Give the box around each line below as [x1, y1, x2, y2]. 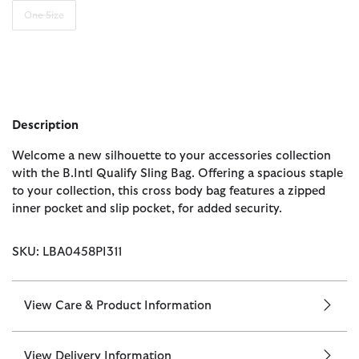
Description [12, 119, 79, 132]
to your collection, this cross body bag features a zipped [12, 185, 325, 198]
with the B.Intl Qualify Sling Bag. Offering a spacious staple [12, 167, 343, 180]
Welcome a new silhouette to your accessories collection [12, 150, 331, 163]
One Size [23, 10, 64, 21]
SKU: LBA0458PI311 [12, 246, 122, 259]
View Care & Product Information [24, 300, 212, 313]
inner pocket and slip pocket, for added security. [12, 203, 282, 216]
